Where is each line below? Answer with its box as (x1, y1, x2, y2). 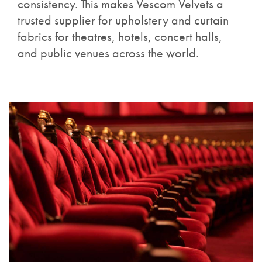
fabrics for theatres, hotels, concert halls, (18, 27, 222, 45)
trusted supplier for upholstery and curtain (18, 11, 229, 29)
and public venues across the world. (18, 44, 199, 61)
